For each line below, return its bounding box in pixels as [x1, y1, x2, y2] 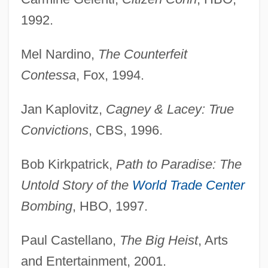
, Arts [197, 233, 228, 248]
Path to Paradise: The [115, 157, 242, 172]
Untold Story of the [20, 178, 132, 193]
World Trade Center [132, 178, 245, 193]
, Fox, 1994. [75, 68, 144, 83]
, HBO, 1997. [72, 199, 148, 214]
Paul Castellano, [20, 233, 120, 248]
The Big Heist [119, 233, 198, 248]
